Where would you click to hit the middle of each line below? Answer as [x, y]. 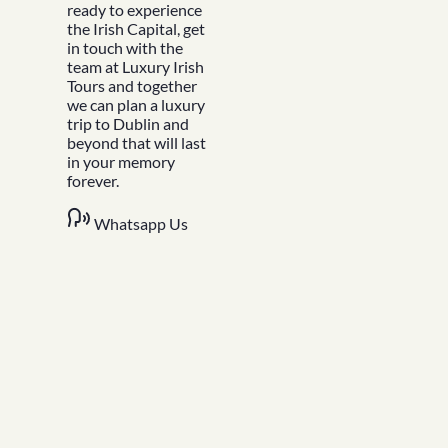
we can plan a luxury [136, 104]
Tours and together [132, 85]
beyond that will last [137, 142]
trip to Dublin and [128, 123]
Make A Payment [67, 65]
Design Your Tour [67, 46]
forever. [93, 180]
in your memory [121, 161]
